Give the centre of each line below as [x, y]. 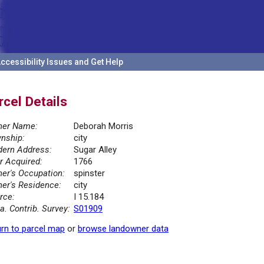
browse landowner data [123, 229]
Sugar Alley [95, 150]
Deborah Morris [103, 126]
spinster [89, 174]
